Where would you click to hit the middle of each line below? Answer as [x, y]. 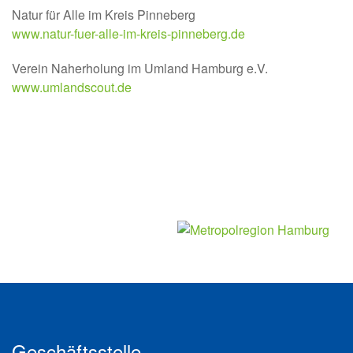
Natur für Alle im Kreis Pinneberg [104, 15]
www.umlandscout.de [72, 87]
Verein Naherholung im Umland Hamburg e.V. [140, 69]
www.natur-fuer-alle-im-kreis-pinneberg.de [128, 34]
